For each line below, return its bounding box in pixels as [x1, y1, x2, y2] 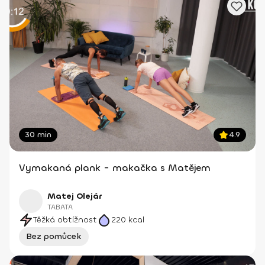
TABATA [47, 202, 73, 212]
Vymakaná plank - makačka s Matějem [19, 161, 211, 174]
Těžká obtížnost [33, 214, 97, 225]
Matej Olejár [47, 190, 102, 202]
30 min [25, 128, 51, 140]
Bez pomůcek [26, 230, 82, 242]
